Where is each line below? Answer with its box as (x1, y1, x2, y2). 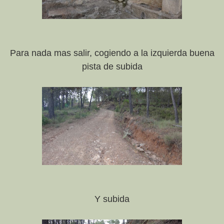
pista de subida (81, 61, 142, 72)
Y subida (94, 194, 129, 204)
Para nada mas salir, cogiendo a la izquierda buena (9, 48, 214, 58)
